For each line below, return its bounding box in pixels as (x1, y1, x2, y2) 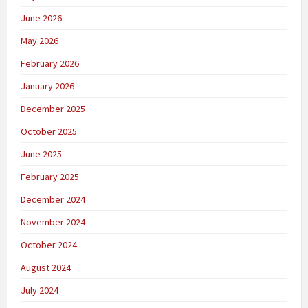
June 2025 (21, 148, 62, 161)
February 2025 (21, 170, 79, 184)
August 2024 (21, 261, 71, 274)
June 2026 (21, 12, 62, 25)
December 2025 (21, 102, 85, 115)
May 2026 (21, 34, 58, 47)
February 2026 (21, 57, 79, 70)
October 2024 (21, 239, 77, 252)
